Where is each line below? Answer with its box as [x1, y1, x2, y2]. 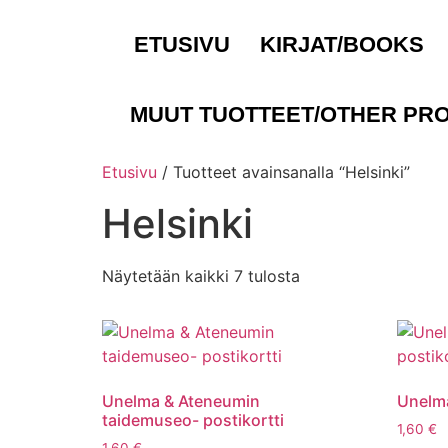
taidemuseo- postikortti [102, 410, 284, 430]
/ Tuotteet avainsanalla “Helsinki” [157, 162, 410, 182]
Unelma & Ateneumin [102, 391, 260, 411]
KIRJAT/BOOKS [260, 32, 424, 57]
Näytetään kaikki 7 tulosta [102, 266, 300, 286]
